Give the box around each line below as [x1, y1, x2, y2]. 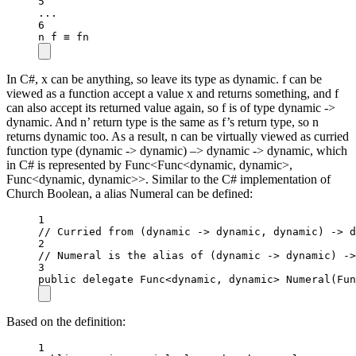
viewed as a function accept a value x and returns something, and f [6, 86, 339, 100]
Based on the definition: [6, 314, 126, 328]
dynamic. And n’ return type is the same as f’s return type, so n [6, 114, 319, 129]
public [38, 273, 76, 285]
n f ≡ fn [38, 30, 89, 43]
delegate [83, 273, 133, 285]
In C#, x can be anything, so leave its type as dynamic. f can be [6, 72, 322, 86]
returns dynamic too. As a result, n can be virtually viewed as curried [6, 129, 349, 143]
